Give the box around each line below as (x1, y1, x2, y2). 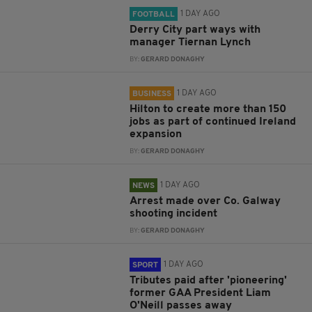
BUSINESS (132, 90, 172, 99)
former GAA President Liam (130, 288, 272, 299)
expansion (130, 129, 182, 141)
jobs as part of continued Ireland (130, 116, 297, 128)
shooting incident (130, 208, 218, 220)
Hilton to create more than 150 (130, 104, 287, 116)
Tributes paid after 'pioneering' (130, 275, 288, 287)
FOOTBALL (132, 10, 175, 19)
